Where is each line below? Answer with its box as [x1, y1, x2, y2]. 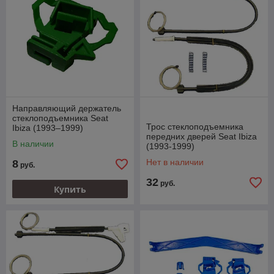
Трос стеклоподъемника [146, 122, 243, 131]
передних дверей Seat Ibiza [146, 131, 257, 141]
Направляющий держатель [12, 103, 121, 113]
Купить [54, 183, 86, 195]
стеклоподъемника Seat [12, 113, 108, 123]
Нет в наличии [146, 157, 204, 167]
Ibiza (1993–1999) [12, 123, 83, 133]
